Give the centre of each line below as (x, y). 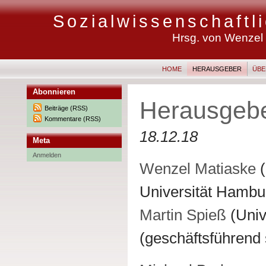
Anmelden (47, 155)
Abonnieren (54, 92)
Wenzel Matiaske (198, 169)
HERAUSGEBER (217, 69)
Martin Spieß (183, 215)
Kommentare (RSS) (73, 119)
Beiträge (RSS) (66, 108)
